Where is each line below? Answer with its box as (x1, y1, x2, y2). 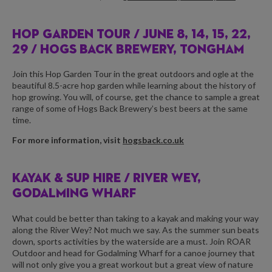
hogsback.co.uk (123, 135, 184, 146)
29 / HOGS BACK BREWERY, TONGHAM (12, 43, 244, 56)
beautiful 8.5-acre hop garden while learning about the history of (12, 80, 256, 91)
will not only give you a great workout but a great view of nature (12, 259, 253, 270)
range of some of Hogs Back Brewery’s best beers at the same (12, 103, 248, 114)
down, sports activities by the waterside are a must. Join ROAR (12, 236, 251, 246)
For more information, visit (12, 135, 123, 146)
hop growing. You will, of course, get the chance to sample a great (12, 92, 260, 103)
